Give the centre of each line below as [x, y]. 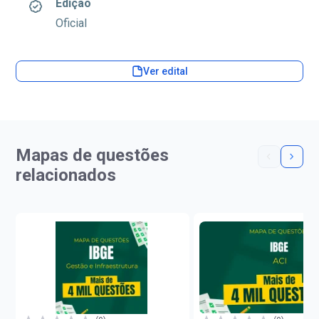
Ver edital [165, 71]
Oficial [72, 23]
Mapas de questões [93, 156]
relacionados [66, 176]
